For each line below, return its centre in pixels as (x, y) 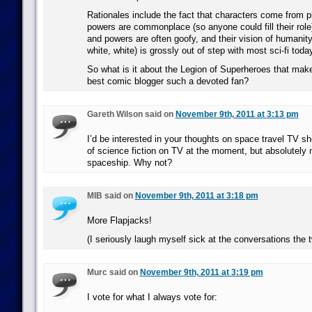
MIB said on (111, 196)
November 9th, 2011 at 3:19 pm (201, 272)
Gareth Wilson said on (131, 114)
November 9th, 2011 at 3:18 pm (196, 196)
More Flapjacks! (119, 220)
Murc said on (113, 272)
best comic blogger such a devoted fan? (167, 81)
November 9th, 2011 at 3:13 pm (237, 114)
